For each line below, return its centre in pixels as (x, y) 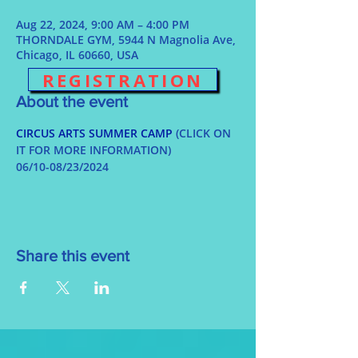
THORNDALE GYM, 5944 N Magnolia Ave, (126, 40)
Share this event (73, 256)
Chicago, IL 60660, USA (77, 55)
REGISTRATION (123, 80)
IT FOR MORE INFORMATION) (93, 150)
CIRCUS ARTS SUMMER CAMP (94, 133)
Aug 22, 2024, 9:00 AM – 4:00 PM (103, 24)
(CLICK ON (203, 133)
